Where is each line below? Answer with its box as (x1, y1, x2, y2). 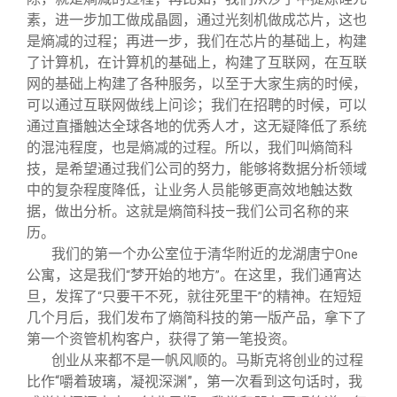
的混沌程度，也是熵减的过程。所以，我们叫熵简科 (27, 138, 353, 156)
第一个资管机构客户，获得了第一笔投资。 (27, 330, 296, 347)
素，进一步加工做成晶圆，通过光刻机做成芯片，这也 (27, 11, 367, 28)
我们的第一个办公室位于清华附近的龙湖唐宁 (51, 245, 335, 262)
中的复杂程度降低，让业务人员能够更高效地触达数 (27, 181, 353, 198)
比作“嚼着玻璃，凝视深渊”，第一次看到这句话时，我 (27, 372, 362, 390)
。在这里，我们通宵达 (220, 266, 362, 284)
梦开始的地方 (130, 266, 215, 284)
